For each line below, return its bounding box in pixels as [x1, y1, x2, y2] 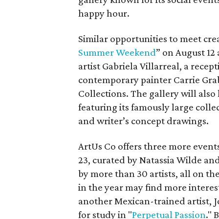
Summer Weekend [78, 46, 156, 58]
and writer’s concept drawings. [78, 114, 209, 127]
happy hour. [78, 7, 130, 19]
